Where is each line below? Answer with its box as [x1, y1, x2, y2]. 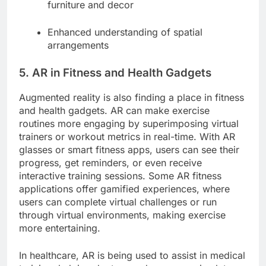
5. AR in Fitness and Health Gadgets [19, 66, 211, 80]
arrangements [47, 39, 109, 52]
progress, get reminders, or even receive [19, 156, 202, 169]
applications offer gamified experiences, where [19, 182, 230, 195]
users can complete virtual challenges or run [19, 195, 217, 208]
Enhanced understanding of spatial [47, 26, 202, 39]
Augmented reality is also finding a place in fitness [19, 91, 244, 103]
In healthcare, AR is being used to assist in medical [19, 249, 245, 261]
